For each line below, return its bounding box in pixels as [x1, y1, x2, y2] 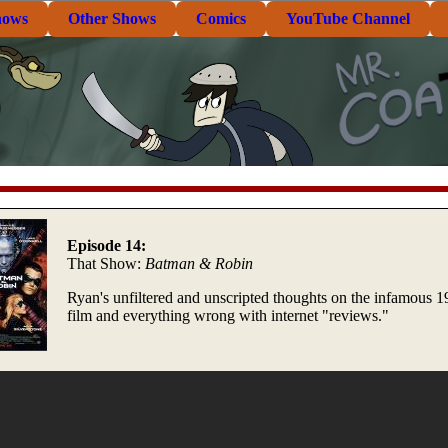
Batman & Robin [145, 254, 253, 272]
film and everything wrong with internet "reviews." [67, 306, 389, 324]
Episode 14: [67, 236, 146, 254]
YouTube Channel [286, 10, 410, 27]
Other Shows [68, 10, 156, 27]
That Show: [67, 254, 145, 272]
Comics [196, 10, 246, 27]
